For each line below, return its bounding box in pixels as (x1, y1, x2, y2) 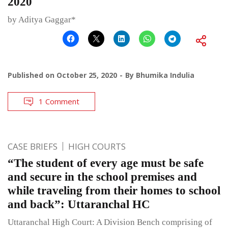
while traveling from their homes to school (8, 184, 220, 197)
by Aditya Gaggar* (8, 15, 76, 25)
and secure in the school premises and (8, 170, 197, 184)
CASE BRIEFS (8, 140, 58, 153)
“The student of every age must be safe (8, 157, 204, 170)
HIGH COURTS (68, 140, 126, 153)
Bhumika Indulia (136, 70, 194, 80)
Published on (8, 70, 56, 80)
